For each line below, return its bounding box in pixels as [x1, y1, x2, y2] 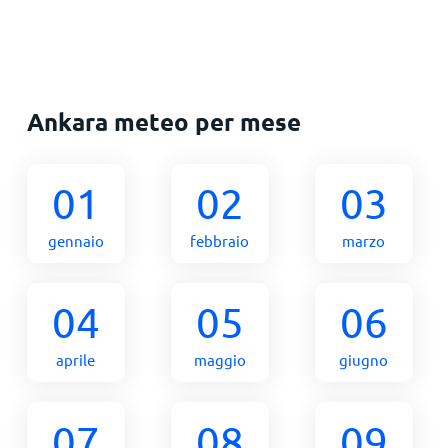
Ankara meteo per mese [26, 106, 301, 137]
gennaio [47, 231, 104, 250]
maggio [193, 350, 246, 369]
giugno [339, 350, 389, 369]
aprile [56, 350, 96, 369]
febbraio [190, 231, 250, 250]
